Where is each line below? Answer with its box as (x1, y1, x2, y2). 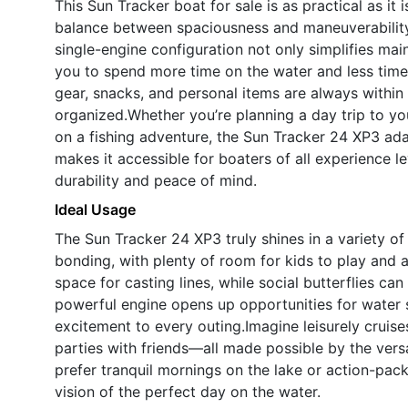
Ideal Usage (55, 199, 136, 219)
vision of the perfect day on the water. (55, 382, 321, 401)
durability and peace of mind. (55, 170, 257, 189)
